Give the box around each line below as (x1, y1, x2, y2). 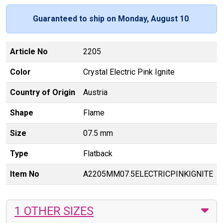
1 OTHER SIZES (14, 204, 94, 218)
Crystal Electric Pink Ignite (83, 67, 175, 77)
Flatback (83, 148, 112, 158)
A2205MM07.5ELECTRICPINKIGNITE (83, 169, 213, 179)
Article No (10, 46, 48, 56)
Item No (10, 169, 39, 179)
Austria (83, 87, 108, 97)
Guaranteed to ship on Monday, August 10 (33, 13, 189, 23)
